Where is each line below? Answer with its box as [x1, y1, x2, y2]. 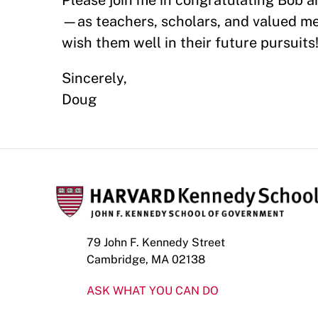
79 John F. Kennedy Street [87, 236, 225, 249]
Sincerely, [62, 70, 127, 87]
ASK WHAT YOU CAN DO [87, 284, 219, 297]
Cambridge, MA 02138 [87, 253, 205, 266]
